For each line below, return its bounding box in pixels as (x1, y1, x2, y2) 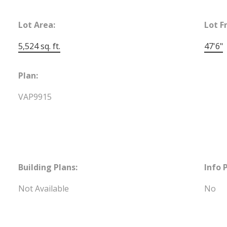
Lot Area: (18, 19, 56, 30)
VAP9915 (18, 91, 52, 102)
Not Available (18, 182, 69, 194)
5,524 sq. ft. (18, 40, 61, 52)
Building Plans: (18, 161, 78, 173)
